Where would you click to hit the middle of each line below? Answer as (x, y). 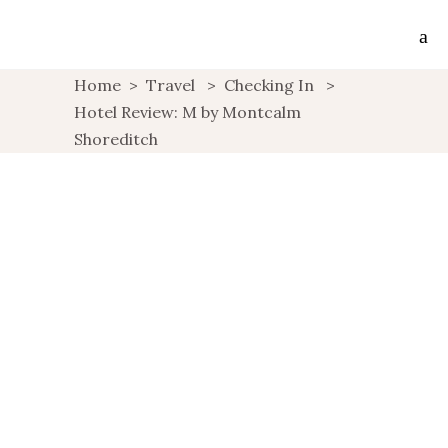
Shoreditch (116, 138)
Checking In (269, 84)
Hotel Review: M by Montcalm (187, 111)
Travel (170, 84)
